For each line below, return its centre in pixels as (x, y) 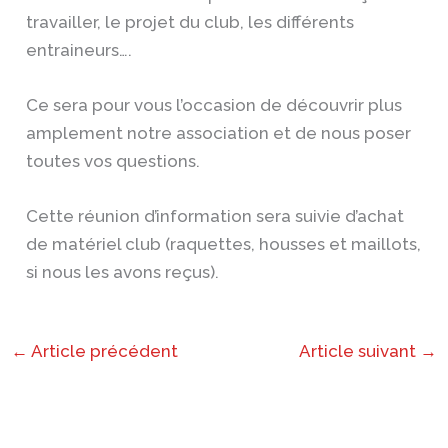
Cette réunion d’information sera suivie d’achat (215, 215)
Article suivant (359, 350)
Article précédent (103, 350)
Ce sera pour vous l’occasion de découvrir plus (214, 104)
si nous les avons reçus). (125, 271)
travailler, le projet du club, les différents (190, 21)
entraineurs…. (79, 49)
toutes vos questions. (115, 160)
